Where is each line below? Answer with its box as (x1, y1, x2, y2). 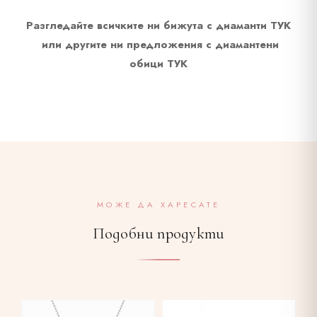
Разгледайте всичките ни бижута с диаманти (26, 18, 270, 33)
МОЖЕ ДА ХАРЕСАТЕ (96, 199, 221, 210)
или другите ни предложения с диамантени (42, 37, 279, 52)
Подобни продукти (92, 224, 225, 243)
